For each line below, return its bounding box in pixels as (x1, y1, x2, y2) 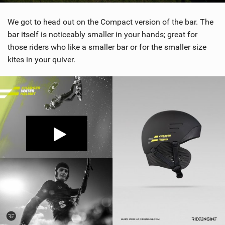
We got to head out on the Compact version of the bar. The (8, 17, 213, 27)
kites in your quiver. (8, 55, 75, 65)
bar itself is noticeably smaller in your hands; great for (8, 30, 197, 40)
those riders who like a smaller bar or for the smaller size (8, 42, 206, 52)
